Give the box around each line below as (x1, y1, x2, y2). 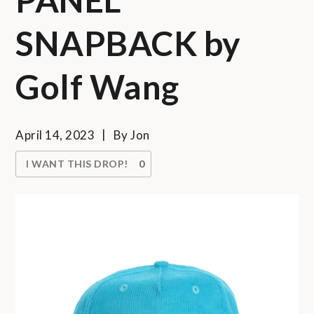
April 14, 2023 (15, 127, 95, 142)
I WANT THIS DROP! (26, 157, 128, 170)
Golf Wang (15, 66, 179, 107)
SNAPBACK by (15, 22, 241, 63)
